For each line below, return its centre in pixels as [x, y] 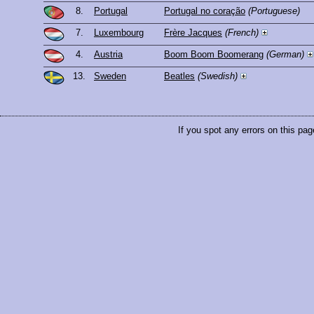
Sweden [110, 76]
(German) [285, 55]
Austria [108, 55]
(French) [242, 33]
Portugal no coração [205, 11]
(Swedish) [218, 76]
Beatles [179, 76]
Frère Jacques [193, 33]
